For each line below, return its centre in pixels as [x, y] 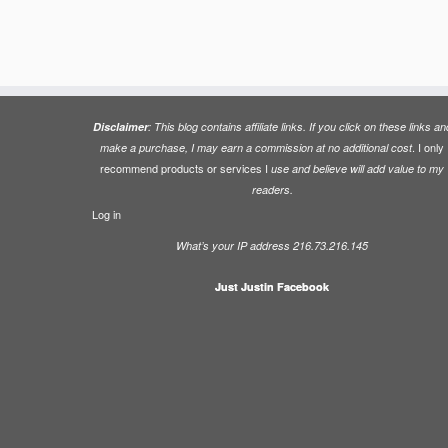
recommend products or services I [185, 168]
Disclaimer [120, 126]
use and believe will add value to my [357, 168]
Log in [106, 214]
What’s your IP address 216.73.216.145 [272, 245]
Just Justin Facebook [272, 286]
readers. [272, 189]
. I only [428, 147]
